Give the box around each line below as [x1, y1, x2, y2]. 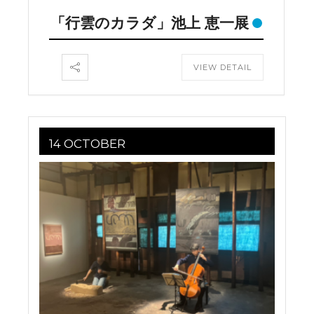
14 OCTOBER [49, 137, 125, 151]
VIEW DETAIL [193, 62, 252, 73]
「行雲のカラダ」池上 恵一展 [50, 14, 249, 32]
